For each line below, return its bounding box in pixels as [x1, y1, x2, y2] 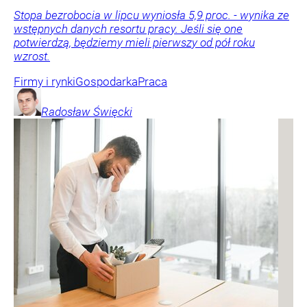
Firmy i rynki [14, 75, 75, 89]
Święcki [93, 105, 132, 119]
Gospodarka [75, 75, 138, 89]
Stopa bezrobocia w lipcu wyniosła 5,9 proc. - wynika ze [14, 8, 289, 23]
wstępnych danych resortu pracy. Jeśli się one [14, 22, 243, 36]
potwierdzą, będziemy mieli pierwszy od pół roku [14, 36, 255, 50]
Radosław [41, 105, 90, 119]
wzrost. [14, 49, 50, 64]
